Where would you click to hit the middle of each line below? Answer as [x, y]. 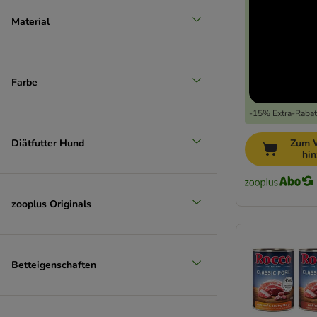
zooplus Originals [51, 204]
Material [30, 21]
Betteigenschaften [54, 265]
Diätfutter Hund [48, 143]
